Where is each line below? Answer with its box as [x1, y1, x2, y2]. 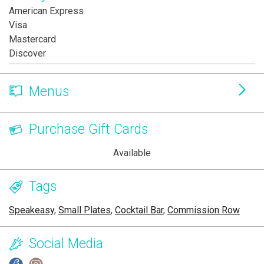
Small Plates [58, 204, 111, 216]
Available [113, 147, 151, 159]
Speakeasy [9, 204, 54, 216]
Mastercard [9, 34, 56, 45]
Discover [9, 48, 46, 60]
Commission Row [167, 204, 240, 216]
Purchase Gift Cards [29, 121, 148, 138]
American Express [9, 5, 84, 17]
